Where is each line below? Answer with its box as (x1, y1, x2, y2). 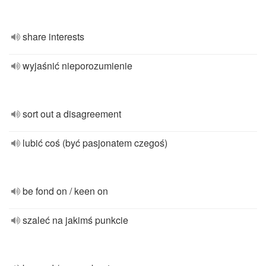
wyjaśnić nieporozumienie (23, 59, 132, 72)
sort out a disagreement (23, 107, 121, 121)
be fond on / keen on (23, 184, 108, 198)
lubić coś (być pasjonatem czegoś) (23, 136, 167, 150)
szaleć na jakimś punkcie (23, 213, 128, 227)
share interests (23, 30, 84, 43)
